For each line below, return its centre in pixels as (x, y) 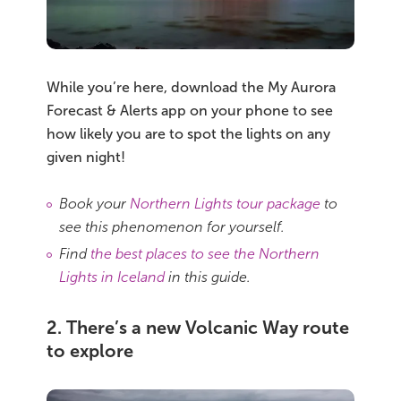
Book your (94, 204)
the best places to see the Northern (205, 254)
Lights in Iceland (112, 277)
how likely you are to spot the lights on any (188, 134)
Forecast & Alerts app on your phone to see (190, 111)
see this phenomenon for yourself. (172, 227)
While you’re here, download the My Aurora (191, 88)
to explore (90, 351)
